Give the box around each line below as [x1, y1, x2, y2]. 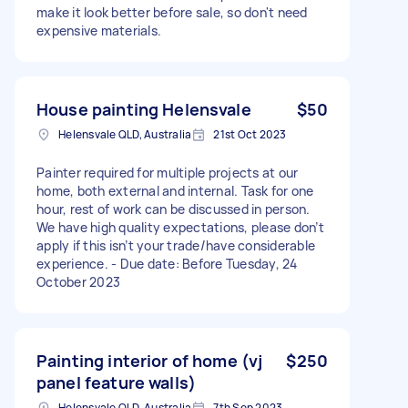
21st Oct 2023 [213, 126, 287, 142]
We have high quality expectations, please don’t [36, 218, 324, 236]
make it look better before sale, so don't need [36, 3, 308, 21]
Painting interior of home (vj [36, 349, 263, 372]
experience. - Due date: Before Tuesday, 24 [36, 254, 298, 272]
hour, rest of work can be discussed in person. [36, 199, 311, 218]
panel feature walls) [36, 371, 196, 393]
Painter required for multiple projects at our [36, 163, 299, 181]
